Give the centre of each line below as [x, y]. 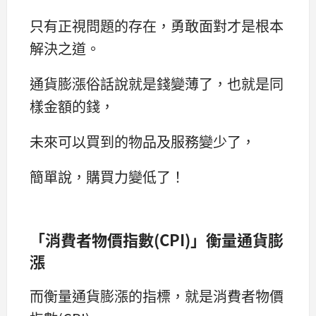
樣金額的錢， [72, 106]
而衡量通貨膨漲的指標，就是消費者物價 [157, 296]
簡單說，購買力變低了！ [107, 177]
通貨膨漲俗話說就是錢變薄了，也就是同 [157, 83]
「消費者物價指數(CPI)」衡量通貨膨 [157, 239]
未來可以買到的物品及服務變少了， [142, 141]
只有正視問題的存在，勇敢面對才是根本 [157, 25]
